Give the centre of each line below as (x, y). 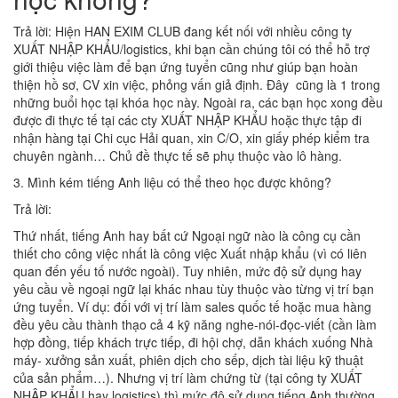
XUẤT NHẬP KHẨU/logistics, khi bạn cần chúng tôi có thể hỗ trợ (191, 49)
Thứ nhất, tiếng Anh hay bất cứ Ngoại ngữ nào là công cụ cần (187, 235)
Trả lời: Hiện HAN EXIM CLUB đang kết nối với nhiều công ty (183, 31)
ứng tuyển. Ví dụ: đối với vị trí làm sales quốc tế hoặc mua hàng (192, 306)
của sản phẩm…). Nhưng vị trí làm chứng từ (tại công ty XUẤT (188, 378)
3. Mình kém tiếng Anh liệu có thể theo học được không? (172, 182)
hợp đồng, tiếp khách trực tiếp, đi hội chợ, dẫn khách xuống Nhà (193, 342)
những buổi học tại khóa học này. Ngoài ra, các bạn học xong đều (198, 102)
